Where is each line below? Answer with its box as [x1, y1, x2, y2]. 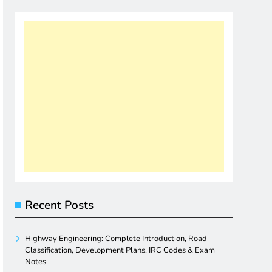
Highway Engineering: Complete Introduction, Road [25, 233, 207, 245]
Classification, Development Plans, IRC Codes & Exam [25, 245, 215, 256]
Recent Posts [25, 197, 93, 214]
